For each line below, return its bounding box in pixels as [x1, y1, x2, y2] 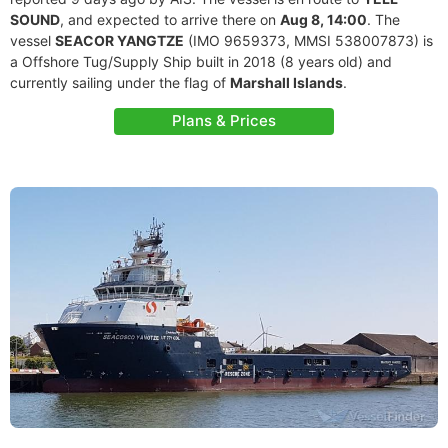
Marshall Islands [230, 74, 343, 91]
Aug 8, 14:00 [280, 11, 367, 28]
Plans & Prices [172, 111, 276, 130]
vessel [10, 32, 55, 49]
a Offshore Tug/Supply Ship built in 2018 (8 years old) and [10, 53, 392, 70]
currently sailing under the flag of [10, 74, 230, 91]
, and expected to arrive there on [60, 11, 280, 28]
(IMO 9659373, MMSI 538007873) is [184, 32, 433, 49]
